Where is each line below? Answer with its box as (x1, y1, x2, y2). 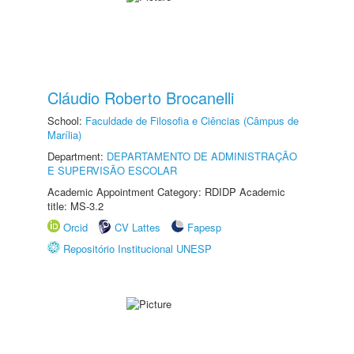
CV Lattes (115, 220, 160, 235)
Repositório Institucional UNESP (63, 241, 212, 256)
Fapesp (187, 220, 221, 235)
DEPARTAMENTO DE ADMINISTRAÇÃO (107, 149, 297, 164)
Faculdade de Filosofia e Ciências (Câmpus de (85, 113, 299, 128)
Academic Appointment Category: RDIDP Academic (47, 184, 285, 199)
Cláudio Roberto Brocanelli (47, 86, 234, 109)
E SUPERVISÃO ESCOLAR (47, 163, 177, 178)
